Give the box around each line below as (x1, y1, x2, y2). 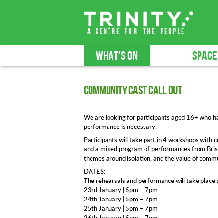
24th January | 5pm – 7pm (84, 195, 158, 203)
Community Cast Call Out (84, 83, 182, 98)
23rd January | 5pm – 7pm (84, 186, 158, 194)
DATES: (84, 167, 105, 175)
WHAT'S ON (96, 49, 138, 64)
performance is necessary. (84, 123, 157, 130)
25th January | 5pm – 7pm (84, 204, 158, 212)
